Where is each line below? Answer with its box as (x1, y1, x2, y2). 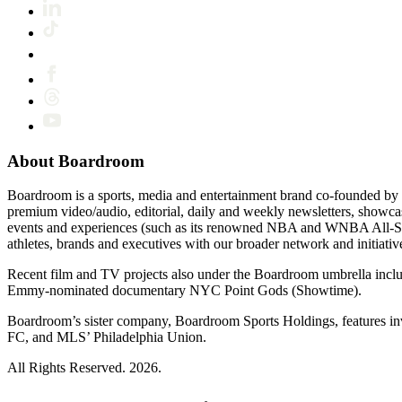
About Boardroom (7, 151, 144, 170)
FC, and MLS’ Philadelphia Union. (7, 329, 206, 345)
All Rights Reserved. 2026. (7, 360, 162, 376)
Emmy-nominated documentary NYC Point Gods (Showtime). (7, 283, 362, 299)
